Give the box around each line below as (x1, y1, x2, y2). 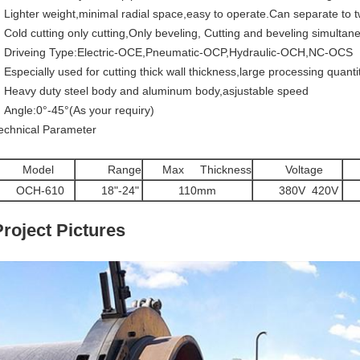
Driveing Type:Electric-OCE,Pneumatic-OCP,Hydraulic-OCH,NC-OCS (4, 46, 353, 59)
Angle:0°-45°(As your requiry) (4, 104, 154, 117)
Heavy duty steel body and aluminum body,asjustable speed (4, 84, 309, 97)
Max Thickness (143, 163, 252, 176)
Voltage (253, 163, 323, 176)
